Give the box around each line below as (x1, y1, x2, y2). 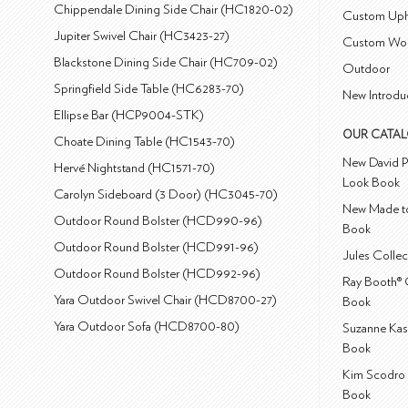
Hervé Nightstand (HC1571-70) (54, 161, 216, 176)
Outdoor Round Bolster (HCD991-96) (54, 240, 260, 255)
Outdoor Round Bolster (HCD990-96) (54, 214, 263, 229)
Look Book (342, 176, 401, 190)
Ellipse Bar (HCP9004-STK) (54, 108, 205, 123)
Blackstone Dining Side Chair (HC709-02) (54, 56, 279, 70)
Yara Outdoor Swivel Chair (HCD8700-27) (54, 293, 278, 308)
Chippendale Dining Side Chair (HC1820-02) (54, 3, 294, 17)
